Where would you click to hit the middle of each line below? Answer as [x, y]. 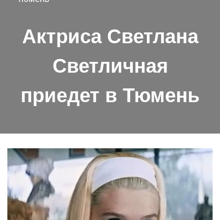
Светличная [110, 66]
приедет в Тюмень [110, 96]
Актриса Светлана [110, 37]
